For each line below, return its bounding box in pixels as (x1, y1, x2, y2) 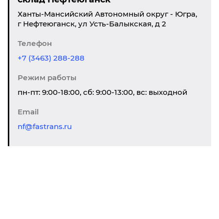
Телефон (18, 39, 52, 48)
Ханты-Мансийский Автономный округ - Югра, (18, 9, 197, 19)
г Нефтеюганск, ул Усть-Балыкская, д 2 (18, 19, 166, 28)
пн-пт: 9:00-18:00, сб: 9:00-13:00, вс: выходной (18, 88, 187, 97)
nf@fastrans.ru (18, 122, 72, 131)
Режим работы (18, 73, 76, 82)
